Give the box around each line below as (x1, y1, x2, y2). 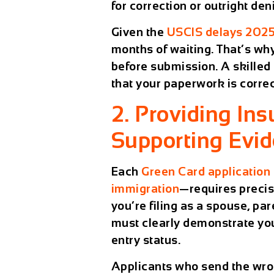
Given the (111, 25, 167, 39)
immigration (111, 182, 180, 196)
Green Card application (141, 165, 271, 179)
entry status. (111, 234, 181, 247)
